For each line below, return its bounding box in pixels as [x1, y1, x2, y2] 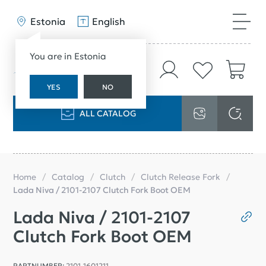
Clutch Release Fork [141, 172, 220, 182]
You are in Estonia [30, 50, 106, 62]
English [92, 15, 125, 28]
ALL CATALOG [80, 108, 137, 119]
